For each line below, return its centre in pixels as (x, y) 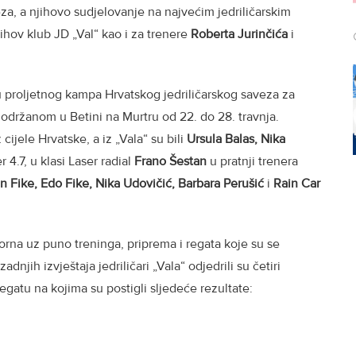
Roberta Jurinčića (239, 34)
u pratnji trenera (252, 161)
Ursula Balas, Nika (236, 139)
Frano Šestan (170, 161)
